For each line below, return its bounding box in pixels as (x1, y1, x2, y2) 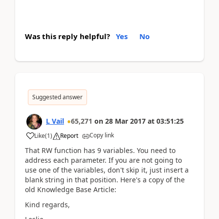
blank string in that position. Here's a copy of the (25, 175, 185, 184)
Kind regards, (25, 199, 70, 209)
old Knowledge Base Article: (25, 185, 116, 194)
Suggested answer (32, 93, 83, 101)
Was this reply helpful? (25, 31, 110, 41)
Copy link (89, 131, 114, 139)
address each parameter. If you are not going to (25, 155, 182, 165)
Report (60, 131, 78, 140)
